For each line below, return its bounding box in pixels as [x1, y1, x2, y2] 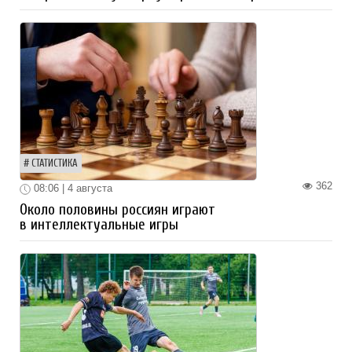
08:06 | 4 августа [31, 182, 112, 195]
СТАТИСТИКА [31, 158, 78, 170]
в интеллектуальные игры [20, 215, 178, 233]
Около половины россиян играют [20, 200, 215, 218]
